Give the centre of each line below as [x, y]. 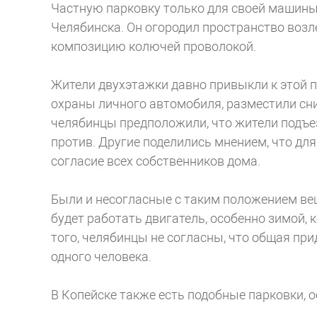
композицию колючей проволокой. [154, 47]
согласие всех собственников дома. [156, 161]
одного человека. [101, 257]
